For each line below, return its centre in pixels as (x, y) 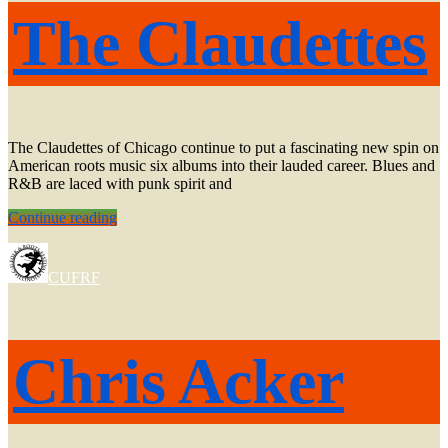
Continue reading (62, 218)
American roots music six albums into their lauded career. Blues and (221, 166)
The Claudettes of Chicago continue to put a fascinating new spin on (223, 148)
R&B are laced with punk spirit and (120, 184)
